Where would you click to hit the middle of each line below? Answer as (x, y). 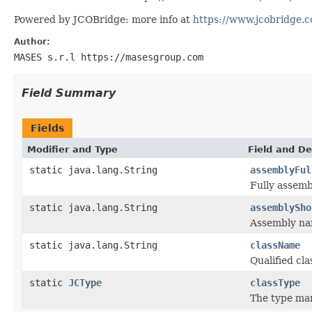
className (275, 245)
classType (275, 282)
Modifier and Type (72, 149)
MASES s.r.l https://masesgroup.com (109, 57)
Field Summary (69, 93)
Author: (32, 41)
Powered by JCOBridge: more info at (103, 19)
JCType (85, 282)
